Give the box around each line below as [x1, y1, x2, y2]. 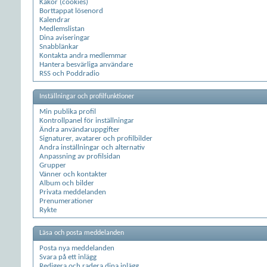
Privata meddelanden [39, 188, 106, 196]
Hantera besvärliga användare [39, 61, 133, 69]
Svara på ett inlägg [39, 253, 97, 261]
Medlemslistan [39, 25, 85, 33]
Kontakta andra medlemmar [39, 52, 127, 60]
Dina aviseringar [39, 34, 90, 42]
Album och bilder [39, 179, 94, 187]
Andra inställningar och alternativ [39, 144, 145, 151]
